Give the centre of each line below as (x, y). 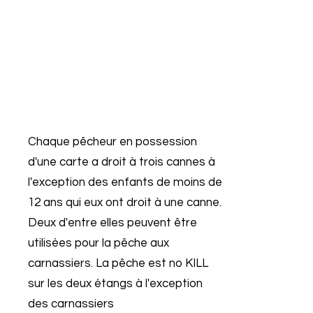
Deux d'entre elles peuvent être (112, 223)
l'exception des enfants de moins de (125, 182)
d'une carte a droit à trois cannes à (122, 162)
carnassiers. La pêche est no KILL (118, 263)
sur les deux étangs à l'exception (115, 284)
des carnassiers (71, 304)
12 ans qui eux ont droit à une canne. (125, 203)
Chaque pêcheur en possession (112, 142)
